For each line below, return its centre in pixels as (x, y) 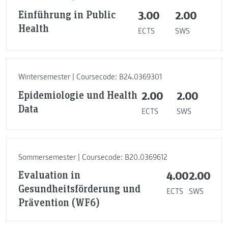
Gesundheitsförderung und (79, 189)
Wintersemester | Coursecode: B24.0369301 (90, 77)
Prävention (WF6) (59, 202)
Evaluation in (49, 175)
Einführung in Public (67, 15)
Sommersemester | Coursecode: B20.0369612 (93, 157)
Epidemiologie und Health (78, 94)
